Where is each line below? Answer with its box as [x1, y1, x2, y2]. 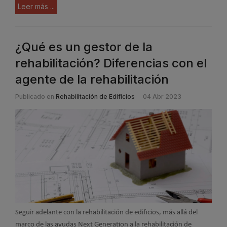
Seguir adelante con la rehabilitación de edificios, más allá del [15, 208, 198, 216]
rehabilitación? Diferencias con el [15, 56, 207, 71]
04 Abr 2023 [143, 93, 181, 101]
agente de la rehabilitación [15, 72, 169, 87]
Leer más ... [18, 2, 55, 11]
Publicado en [15, 93, 54, 101]
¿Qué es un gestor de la [15, 40, 153, 55]
